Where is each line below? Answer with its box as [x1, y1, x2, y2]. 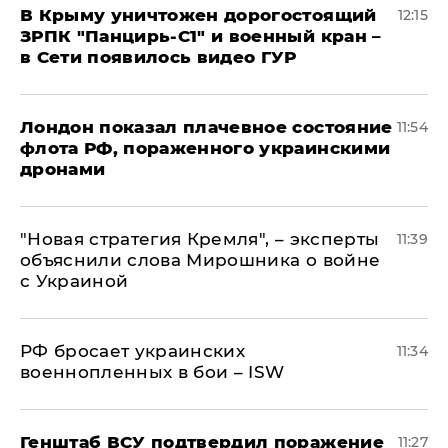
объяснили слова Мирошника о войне [20, 250, 381, 270]
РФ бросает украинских [20, 341, 246, 361]
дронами [20, 159, 106, 179]
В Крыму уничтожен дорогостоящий [20, 5, 377, 25]
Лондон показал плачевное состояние [20, 117, 393, 137]
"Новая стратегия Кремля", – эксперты [20, 229, 380, 249]
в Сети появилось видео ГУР [20, 47, 297, 67]
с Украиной [20, 271, 129, 291]
